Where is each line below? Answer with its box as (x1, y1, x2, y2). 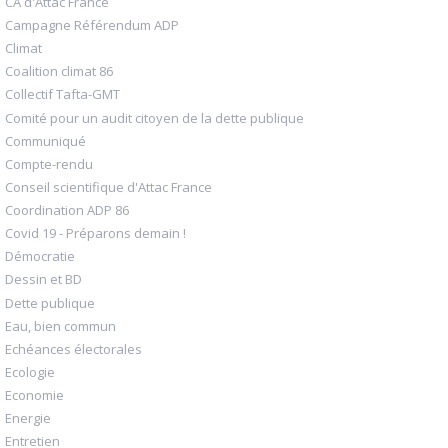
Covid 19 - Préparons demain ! (5, 224, 186, 243)
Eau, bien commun (5, 316, 116, 335)
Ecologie (5, 362, 55, 381)
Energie (5, 409, 51, 428)
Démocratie (5, 247, 75, 266)
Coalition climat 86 (5, 62, 113, 81)
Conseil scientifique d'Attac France (5, 177, 212, 196)
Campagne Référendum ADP (5, 16, 179, 35)
